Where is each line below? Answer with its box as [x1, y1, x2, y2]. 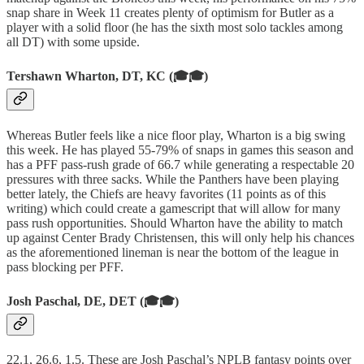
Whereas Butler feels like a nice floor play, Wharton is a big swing [6, 128, 345, 142]
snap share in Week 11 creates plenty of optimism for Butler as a [6, 6, 334, 20]
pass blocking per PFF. [6, 259, 123, 274]
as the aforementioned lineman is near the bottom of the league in [6, 245, 339, 259]
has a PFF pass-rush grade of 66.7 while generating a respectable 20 [6, 157, 354, 171]
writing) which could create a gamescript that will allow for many [6, 201, 340, 215]
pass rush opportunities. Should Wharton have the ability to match [6, 215, 343, 230]
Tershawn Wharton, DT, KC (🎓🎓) [6, 69, 208, 84]
